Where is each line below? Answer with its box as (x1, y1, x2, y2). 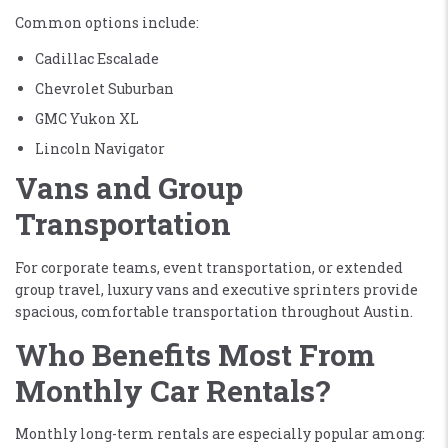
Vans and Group (15, 167, 243, 207)
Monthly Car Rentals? (15, 370, 331, 410)
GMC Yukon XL (35, 108, 139, 128)
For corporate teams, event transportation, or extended (15, 257, 403, 277)
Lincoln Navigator (35, 138, 165, 158)
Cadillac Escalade (35, 48, 159, 68)
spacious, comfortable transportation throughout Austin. (15, 301, 413, 321)
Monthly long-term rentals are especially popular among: (15, 423, 425, 443)
